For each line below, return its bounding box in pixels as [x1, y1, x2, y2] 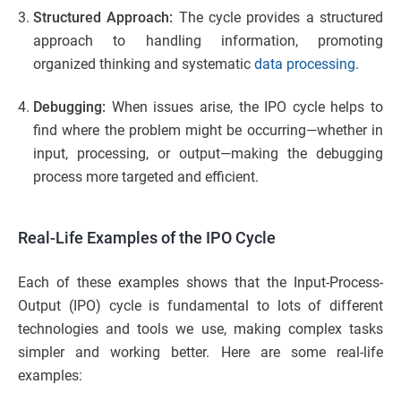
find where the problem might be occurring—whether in [33, 122, 383, 140]
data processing [254, 55, 355, 73]
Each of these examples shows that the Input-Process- [18, 274, 383, 292]
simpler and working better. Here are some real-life [18, 344, 383, 362]
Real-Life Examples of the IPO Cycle [18, 228, 276, 248]
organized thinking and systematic [33, 55, 254, 73]
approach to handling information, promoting [33, 32, 383, 50]
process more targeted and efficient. [33, 168, 259, 186]
